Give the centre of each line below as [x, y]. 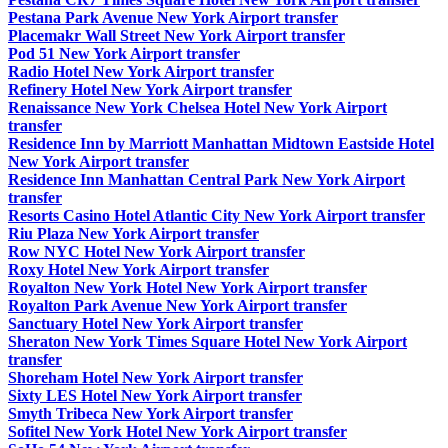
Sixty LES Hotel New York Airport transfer [155, 396]
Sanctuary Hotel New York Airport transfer [155, 324]
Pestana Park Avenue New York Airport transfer [173, 18]
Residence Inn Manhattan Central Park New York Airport [206, 180]
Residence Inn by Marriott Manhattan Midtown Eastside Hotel [221, 144]
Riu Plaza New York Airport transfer [133, 234]
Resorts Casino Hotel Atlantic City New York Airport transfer [216, 216]
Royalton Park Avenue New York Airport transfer [177, 306]
